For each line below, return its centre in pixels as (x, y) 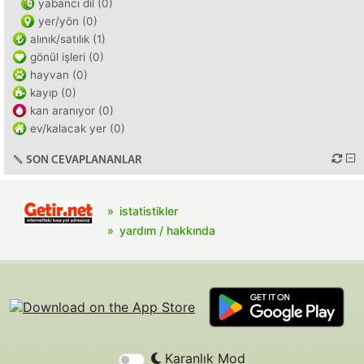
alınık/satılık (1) (68, 39)
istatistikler (149, 211)
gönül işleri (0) (67, 57)
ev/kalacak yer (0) (78, 128)
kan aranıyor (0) (72, 110)
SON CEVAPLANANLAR (84, 160)
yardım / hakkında (167, 230)
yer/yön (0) (68, 21)
